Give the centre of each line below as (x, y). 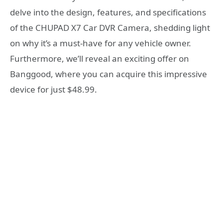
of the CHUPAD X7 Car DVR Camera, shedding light (110, 28)
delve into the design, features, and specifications (108, 12)
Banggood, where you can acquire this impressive (109, 74)
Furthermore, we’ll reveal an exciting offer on (100, 59)
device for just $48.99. (54, 90)
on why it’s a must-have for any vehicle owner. (101, 43)
